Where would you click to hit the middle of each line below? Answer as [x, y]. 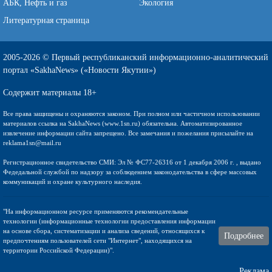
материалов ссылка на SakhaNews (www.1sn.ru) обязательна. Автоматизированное [123, 124]
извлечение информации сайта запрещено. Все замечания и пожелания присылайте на [128, 133]
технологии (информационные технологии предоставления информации [109, 221]
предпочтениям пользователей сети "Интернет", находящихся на [97, 241]
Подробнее [244, 236]
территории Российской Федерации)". [59, 250]
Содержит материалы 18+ [50, 93]
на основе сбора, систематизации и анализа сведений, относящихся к [104, 231]
